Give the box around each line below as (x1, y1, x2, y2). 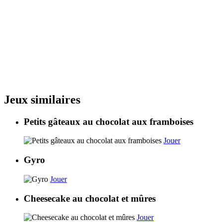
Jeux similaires (4, 93, 80, 106)
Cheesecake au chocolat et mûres (24, 193, 156, 204)
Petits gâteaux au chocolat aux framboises (24, 116, 193, 127)
